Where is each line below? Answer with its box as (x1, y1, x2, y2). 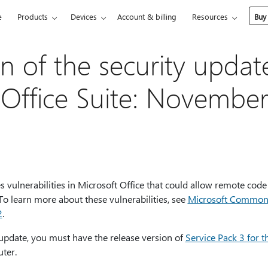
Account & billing (117, 11, 177, 22)
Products (17, 11, 48, 22)
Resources (192, 11, 229, 22)
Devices (71, 11, 98, 22)
